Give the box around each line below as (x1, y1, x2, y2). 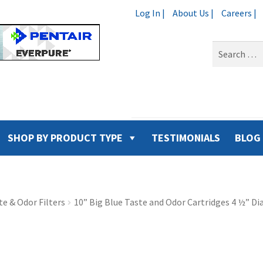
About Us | (172, 7, 214, 19)
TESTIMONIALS (151, 131, 220, 144)
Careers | (221, 7, 257, 19)
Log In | (134, 7, 165, 19)
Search (212, 41, 240, 53)
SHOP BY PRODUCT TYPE (7, 131, 123, 144)
